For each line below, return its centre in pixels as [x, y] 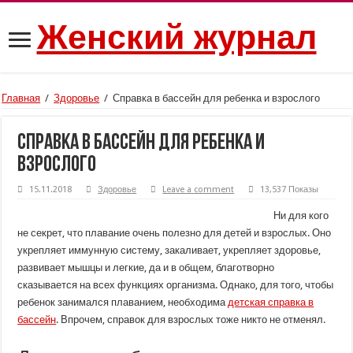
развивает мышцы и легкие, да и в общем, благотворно [146, 268]
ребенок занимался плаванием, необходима [123, 302]
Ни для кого [301, 216]
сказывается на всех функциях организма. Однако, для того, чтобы [176, 285]
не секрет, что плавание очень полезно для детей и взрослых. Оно [175, 233]
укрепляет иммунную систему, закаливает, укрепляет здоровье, [169, 250]
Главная [21, 98]
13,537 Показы [290, 190]
